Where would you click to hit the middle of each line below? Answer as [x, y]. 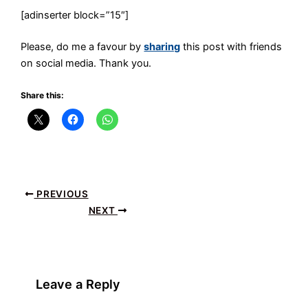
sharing [162, 47]
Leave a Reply [78, 284]
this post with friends [231, 47]
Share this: [43, 96]
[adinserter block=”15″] [75, 15]
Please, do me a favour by [82, 47]
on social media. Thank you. [86, 64]
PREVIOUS [61, 194]
